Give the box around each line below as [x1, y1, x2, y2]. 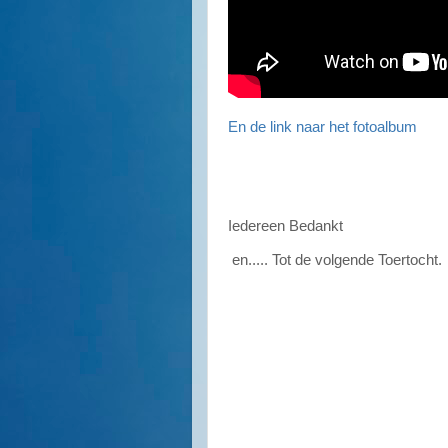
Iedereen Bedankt [228, 218, 343, 235]
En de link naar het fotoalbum [228, 118, 417, 135]
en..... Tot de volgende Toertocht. [228, 251, 442, 268]
